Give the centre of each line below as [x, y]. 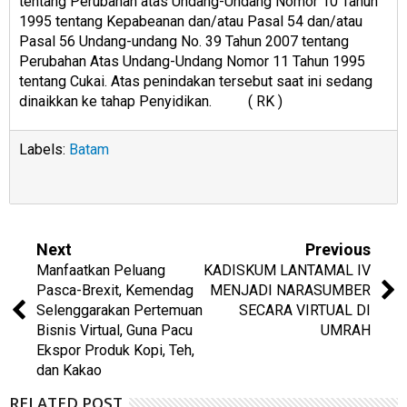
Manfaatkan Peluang [101, 271]
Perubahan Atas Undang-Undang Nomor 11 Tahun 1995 [192, 61]
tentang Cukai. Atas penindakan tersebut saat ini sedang [196, 81]
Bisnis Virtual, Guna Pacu [114, 331]
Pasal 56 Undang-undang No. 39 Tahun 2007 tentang [184, 41]
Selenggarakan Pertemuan [119, 311]
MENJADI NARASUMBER [290, 291]
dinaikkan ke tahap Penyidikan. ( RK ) [151, 101]
